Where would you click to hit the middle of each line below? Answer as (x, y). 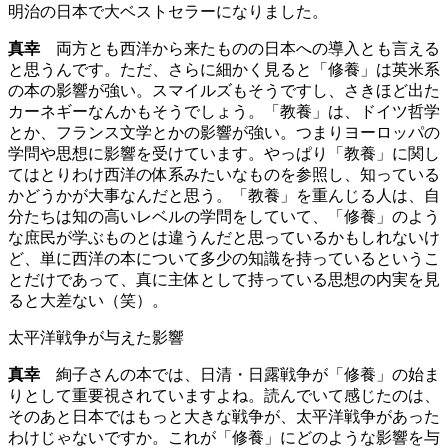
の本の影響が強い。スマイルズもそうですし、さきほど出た (224, 91)
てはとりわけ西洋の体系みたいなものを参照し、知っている (224, 175)
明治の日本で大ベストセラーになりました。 (168, 12)
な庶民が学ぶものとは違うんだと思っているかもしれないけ (224, 238)
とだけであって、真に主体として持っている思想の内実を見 (224, 280)
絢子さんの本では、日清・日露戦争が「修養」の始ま (240, 375)
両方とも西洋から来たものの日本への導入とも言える (240, 49)
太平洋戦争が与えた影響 (96, 338)
